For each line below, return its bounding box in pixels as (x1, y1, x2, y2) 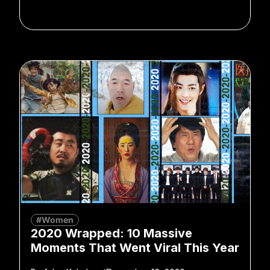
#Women (36, 214, 74, 225)
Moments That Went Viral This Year (31, 240, 239, 255)
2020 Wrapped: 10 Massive (31, 225, 192, 240)
